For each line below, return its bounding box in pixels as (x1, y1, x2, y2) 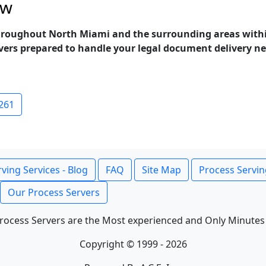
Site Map (142, 163, 181, 176)
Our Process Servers (8, 186, 100, 199)
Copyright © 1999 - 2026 (79, 237, 187, 251)
